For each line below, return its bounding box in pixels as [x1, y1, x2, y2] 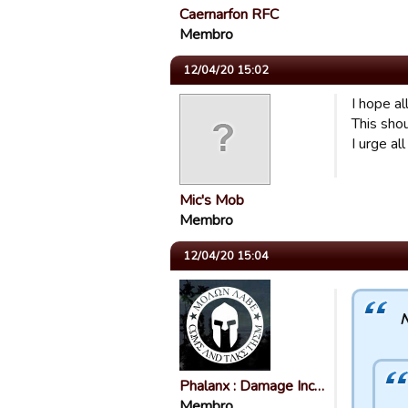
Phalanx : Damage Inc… [179, 376, 324, 396]
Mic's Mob [179, 190, 244, 210]
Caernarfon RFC [179, 5, 279, 25]
